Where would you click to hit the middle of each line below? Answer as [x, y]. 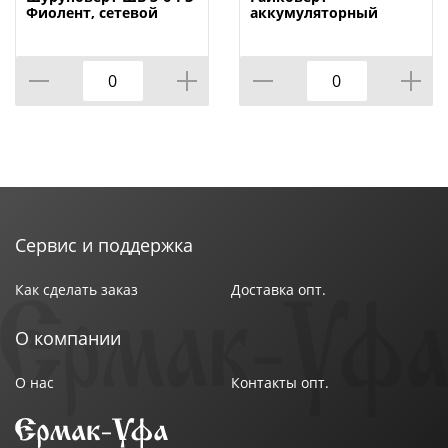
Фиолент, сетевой [92, 13]
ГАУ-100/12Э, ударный [330, 29]
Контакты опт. [280, 383]
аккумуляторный [314, 13]
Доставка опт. [278, 290]
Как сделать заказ [76, 290]
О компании [68, 338]
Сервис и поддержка [104, 245]
